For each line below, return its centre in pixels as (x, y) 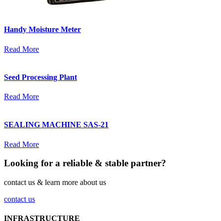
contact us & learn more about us (55, 183)
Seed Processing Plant (40, 77)
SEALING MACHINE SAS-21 (56, 125)
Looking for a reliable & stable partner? (85, 163)
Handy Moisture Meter (42, 30)
